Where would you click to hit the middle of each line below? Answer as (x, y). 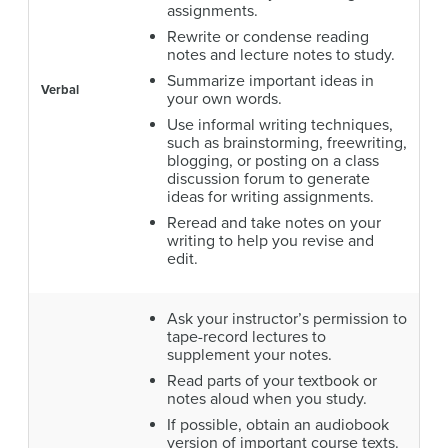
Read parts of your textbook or (272, 380)
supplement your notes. (249, 354)
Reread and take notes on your (274, 222)
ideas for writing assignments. (270, 196)
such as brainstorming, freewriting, (287, 142)
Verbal (60, 89)
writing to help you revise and (270, 240)
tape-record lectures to (246, 336)
